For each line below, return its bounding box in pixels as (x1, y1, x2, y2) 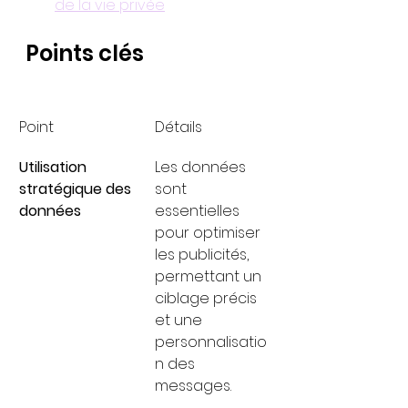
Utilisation (19, 157, 90, 178)
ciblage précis (155, 288, 260, 309)
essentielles (155, 200, 243, 221)
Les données (155, 157, 250, 178)
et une (155, 310, 206, 331)
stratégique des (19, 178, 135, 199)
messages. (155, 375, 231, 396)
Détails (155, 117, 202, 138)
